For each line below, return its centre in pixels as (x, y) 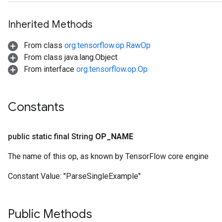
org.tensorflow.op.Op (112, 69)
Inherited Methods (50, 25)
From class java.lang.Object (70, 57)
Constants (36, 107)
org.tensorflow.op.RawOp (108, 45)
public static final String (52, 137)
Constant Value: (36, 176)
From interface (49, 69)
